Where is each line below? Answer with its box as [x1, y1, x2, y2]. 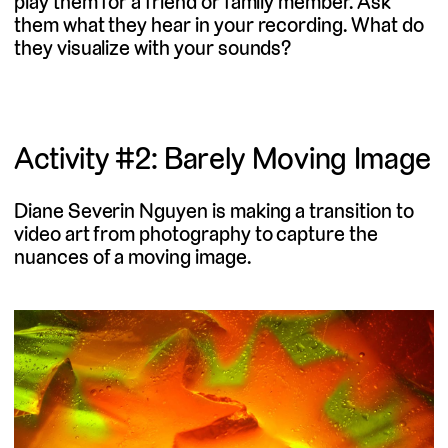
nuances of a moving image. [14, 243, 251, 271]
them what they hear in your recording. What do [14, 10, 424, 38]
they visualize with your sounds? [14, 33, 292, 61]
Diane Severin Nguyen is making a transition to [14, 197, 414, 225]
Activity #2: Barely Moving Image [14, 138, 432, 178]
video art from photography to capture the [14, 220, 378, 248]
